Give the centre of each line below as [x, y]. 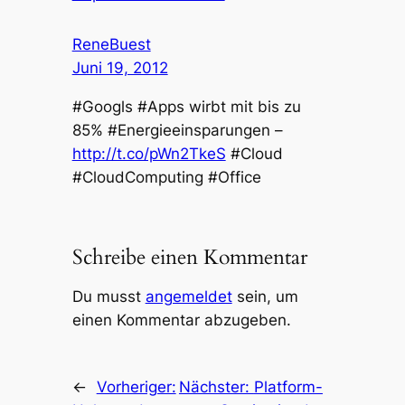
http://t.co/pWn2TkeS [149, 153]
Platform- [288, 387]
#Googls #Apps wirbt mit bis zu [186, 106]
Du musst [108, 296]
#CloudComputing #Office [166, 177]
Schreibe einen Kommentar [189, 258]
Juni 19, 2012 [120, 67]
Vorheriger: [136, 387]
